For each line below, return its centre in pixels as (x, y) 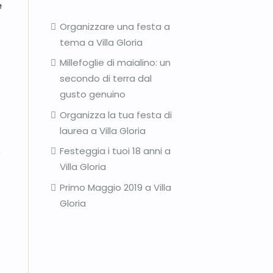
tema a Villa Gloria (101, 42)
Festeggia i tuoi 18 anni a (115, 151)
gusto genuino (93, 94)
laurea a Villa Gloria (103, 130)
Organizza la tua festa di (116, 115)
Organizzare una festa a (115, 26)
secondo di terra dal (106, 79)
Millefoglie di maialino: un (115, 63)
